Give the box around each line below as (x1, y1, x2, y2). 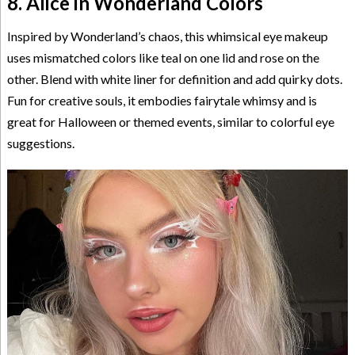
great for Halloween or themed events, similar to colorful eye (6, 114, 334, 130)
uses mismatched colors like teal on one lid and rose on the (6, 50, 319, 66)
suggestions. (6, 136, 74, 151)
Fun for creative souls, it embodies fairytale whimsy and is (6, 93, 317, 109)
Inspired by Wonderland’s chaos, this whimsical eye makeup (6, 29, 328, 44)
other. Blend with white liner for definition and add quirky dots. (6, 71, 342, 87)
